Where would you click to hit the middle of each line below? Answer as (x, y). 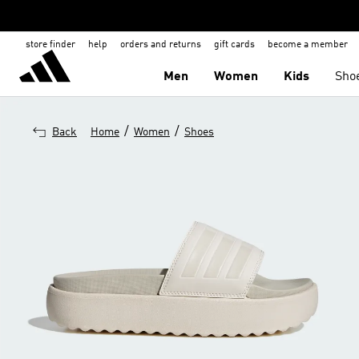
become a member (308, 45)
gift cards (234, 45)
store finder (50, 45)
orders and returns (161, 45)
